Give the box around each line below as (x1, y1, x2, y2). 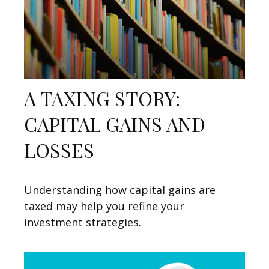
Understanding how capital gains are (24, 182, 216, 197)
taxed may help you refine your (24, 198, 184, 213)
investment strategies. (24, 214, 141, 229)
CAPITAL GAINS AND (24, 110, 205, 137)
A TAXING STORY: (24, 85, 180, 111)
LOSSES (24, 136, 94, 163)
